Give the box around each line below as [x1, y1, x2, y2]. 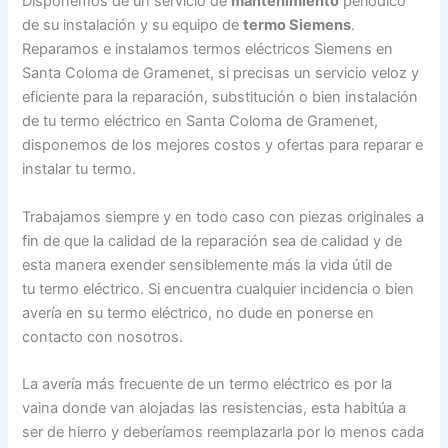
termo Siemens [243, 16, 352, 35]
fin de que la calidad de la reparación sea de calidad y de [22, 231, 403, 250]
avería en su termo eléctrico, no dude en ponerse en [22, 303, 375, 322]
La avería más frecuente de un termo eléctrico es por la [22, 375, 393, 394]
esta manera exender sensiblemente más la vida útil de [22, 255, 393, 274]
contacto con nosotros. [22, 327, 184, 346]
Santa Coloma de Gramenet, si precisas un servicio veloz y [22, 64, 420, 83]
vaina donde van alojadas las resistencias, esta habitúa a [22, 399, 407, 418]
